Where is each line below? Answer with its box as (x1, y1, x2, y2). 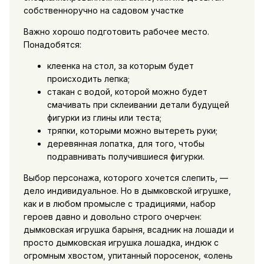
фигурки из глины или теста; (47, 113, 161, 123)
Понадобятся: (23, 39, 81, 50)
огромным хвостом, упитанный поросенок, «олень (23, 250, 233, 261)
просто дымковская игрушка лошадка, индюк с (23, 237, 219, 248)
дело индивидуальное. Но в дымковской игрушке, (23, 186, 231, 196)
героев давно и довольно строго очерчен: (23, 212, 202, 222)
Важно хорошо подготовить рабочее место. (23, 27, 209, 37)
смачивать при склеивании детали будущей (47, 100, 229, 110)
